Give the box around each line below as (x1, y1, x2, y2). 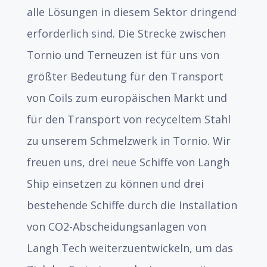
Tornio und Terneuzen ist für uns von (26, 48, 219, 62)
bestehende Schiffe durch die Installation (26, 198, 237, 212)
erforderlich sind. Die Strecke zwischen (26, 26, 226, 41)
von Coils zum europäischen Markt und (26, 91, 227, 105)
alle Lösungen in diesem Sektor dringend (26, 5, 237, 19)
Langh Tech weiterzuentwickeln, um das (26, 241, 233, 255)
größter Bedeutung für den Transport (26, 69, 223, 83)
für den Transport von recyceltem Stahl (26, 112, 231, 126)
